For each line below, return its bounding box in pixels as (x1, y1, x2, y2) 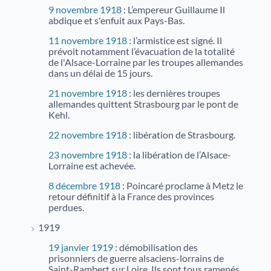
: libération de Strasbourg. (127, 129, 235, 140)
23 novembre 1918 (48, 149, 127, 160)
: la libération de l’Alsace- (127, 149, 231, 160)
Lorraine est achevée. (48, 160, 135, 171)
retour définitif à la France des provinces (48, 191, 214, 202)
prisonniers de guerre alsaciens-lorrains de (48, 253, 224, 264)
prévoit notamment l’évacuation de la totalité (48, 46, 235, 57)
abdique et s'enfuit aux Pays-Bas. (48, 15, 184, 26)
